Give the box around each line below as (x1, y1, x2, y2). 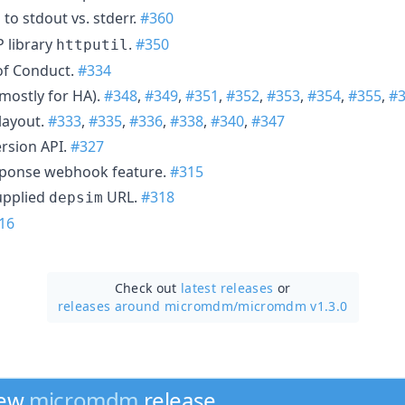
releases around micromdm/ (57, 297, 239, 315)
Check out (114, 278, 182, 297)
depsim (49, 188, 103, 206)
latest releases (181, 278, 274, 297)
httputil (56, 35, 128, 53)
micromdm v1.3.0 (238, 297, 348, 315)
